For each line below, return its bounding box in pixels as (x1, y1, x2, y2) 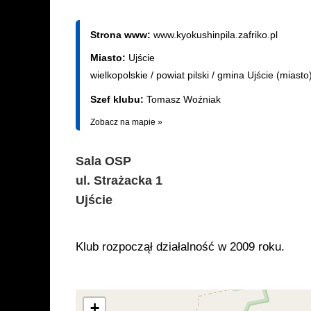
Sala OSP (76, 154, 131, 168)
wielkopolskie (90, 69, 148, 81)
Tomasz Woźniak (146, 94, 221, 105)
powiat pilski (156, 69, 209, 81)
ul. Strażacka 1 (76, 174, 162, 187)
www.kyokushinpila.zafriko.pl (153, 29, 278, 40)
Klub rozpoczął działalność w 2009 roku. (76, 240, 285, 253)
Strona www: (90, 29, 153, 40)
